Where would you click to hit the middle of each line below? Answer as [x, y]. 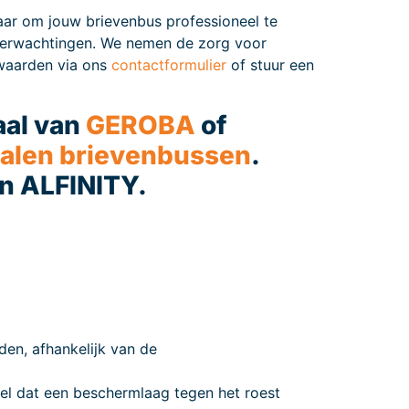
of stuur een [270, 64]
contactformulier [169, 64]
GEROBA [141, 125]
